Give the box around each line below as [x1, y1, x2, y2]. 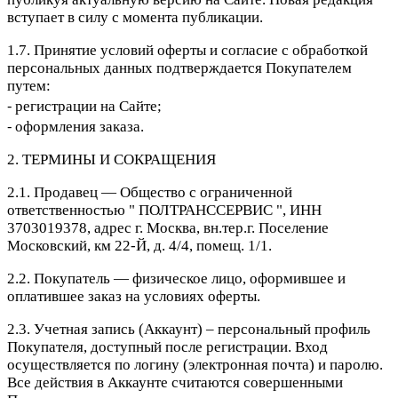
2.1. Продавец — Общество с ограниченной [7, 184, 292, 202]
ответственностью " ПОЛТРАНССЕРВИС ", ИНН [7, 202, 322, 219]
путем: [7, 77, 51, 95]
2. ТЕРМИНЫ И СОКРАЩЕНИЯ [7, 151, 216, 169]
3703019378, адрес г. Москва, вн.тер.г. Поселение [7, 219, 329, 237]
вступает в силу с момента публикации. [7, 9, 263, 27]
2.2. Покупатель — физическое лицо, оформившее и [7, 270, 346, 288]
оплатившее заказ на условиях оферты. [7, 288, 260, 306]
